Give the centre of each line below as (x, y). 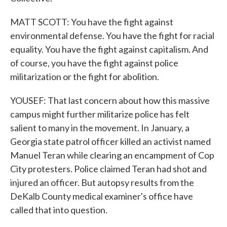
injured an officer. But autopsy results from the (102, 182)
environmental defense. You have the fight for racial (112, 35)
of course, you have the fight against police (94, 63)
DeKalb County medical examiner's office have (102, 196)
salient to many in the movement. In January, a (100, 128)
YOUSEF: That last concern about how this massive (110, 100)
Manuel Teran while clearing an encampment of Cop (112, 155)
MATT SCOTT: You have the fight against (92, 22)
